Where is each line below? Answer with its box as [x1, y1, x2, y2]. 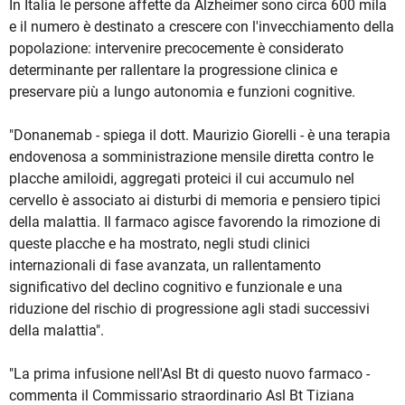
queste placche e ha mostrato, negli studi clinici [9, 235, 310, 253]
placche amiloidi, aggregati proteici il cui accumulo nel [9, 170, 354, 188]
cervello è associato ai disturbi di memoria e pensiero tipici [9, 192, 381, 210]
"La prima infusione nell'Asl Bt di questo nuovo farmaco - [9, 365, 370, 383]
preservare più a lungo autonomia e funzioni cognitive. [9, 83, 355, 101]
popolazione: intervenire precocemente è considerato [9, 40, 344, 58]
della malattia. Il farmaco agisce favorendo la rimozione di [9, 213, 381, 231]
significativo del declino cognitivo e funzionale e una [9, 278, 343, 297]
